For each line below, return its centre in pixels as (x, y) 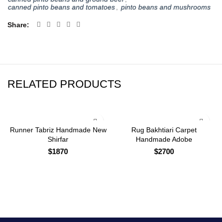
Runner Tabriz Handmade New (58, 130)
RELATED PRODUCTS (64, 84)
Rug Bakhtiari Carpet (164, 130)
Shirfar (58, 139)
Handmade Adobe (164, 139)
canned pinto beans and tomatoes (61, 7)
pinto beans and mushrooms (166, 7)
